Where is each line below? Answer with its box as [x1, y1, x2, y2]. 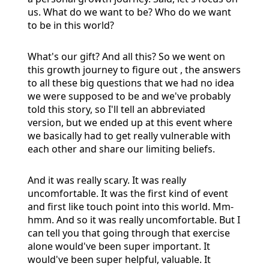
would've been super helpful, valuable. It [28, 252, 211, 266]
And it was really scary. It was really [28, 173, 186, 187]
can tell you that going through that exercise [28, 226, 230, 240]
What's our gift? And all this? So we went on [28, 49, 225, 63]
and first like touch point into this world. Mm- [28, 199, 234, 213]
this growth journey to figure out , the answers [28, 62, 241, 76]
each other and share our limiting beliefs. [28, 142, 215, 156]
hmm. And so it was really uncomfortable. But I [28, 213, 240, 226]
